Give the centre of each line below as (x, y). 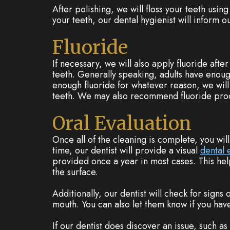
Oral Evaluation (122, 123)
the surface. (75, 172)
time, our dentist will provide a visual (126, 150)
